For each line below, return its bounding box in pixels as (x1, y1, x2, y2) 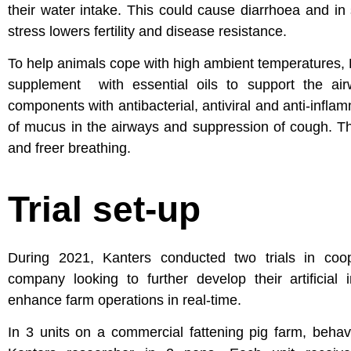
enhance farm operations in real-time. (8, 291, 241, 308)
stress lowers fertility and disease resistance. (8, 24, 287, 39)
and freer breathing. (8, 140, 131, 157)
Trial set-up (8, 188, 201, 230)
